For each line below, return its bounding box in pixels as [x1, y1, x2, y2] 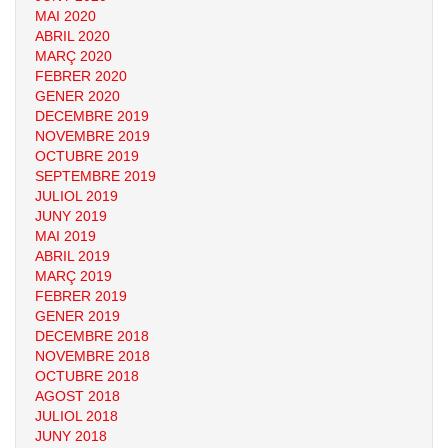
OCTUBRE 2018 [35, 368, 139, 384]
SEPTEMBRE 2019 [35, 168, 156, 184]
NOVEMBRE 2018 [35, 348, 150, 364]
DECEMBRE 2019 [35, 108, 149, 124]
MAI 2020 [35, 8, 96, 24]
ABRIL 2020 [35, 28, 110, 44]
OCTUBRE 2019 [35, 148, 139, 164]
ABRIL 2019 [35, 248, 110, 264]
